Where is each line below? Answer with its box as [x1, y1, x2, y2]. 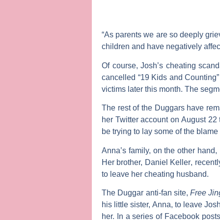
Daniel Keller [144, 158, 191, 166]
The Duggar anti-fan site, [102, 188, 191, 197]
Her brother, [102, 158, 145, 166]
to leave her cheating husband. [102, 169, 209, 178]
